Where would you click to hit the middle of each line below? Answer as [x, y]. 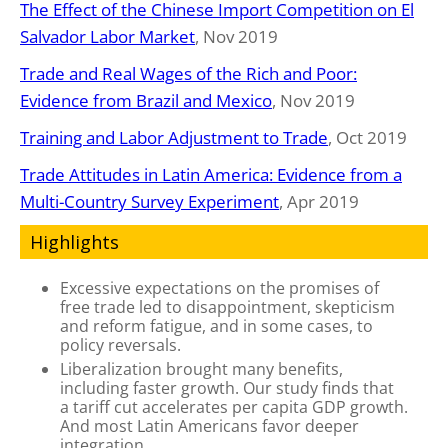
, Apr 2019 [319, 201]
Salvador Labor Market [107, 36]
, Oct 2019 [367, 137]
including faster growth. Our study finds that [227, 387]
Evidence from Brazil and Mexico [146, 100]
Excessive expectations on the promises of [219, 287]
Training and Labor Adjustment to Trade [174, 137]
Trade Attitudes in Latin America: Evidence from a [211, 174]
